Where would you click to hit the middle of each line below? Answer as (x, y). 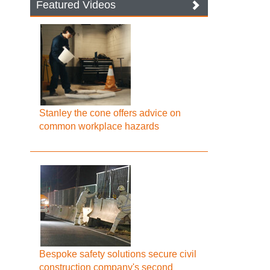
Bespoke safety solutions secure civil (118, 254)
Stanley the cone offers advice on (110, 113)
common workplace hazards (99, 126)
